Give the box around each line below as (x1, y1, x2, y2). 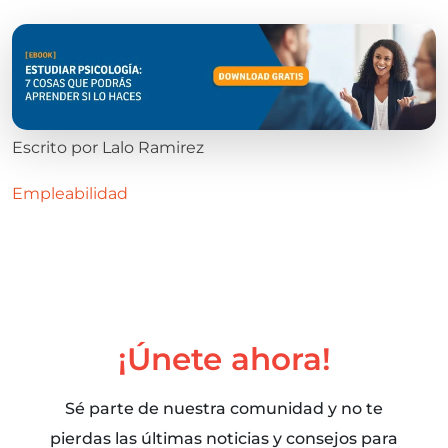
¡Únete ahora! (117, 339, 331, 378)
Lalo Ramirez (102, 137, 204, 157)
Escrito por (12, 137, 102, 157)
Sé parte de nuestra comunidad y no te (65, 398, 383, 418)
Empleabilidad (12, 183, 128, 203)
